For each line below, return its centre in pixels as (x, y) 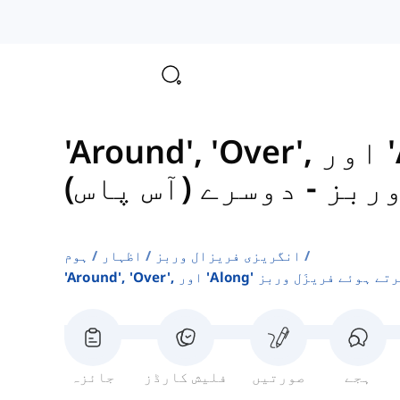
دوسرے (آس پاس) (181, 187)
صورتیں (279, 377)
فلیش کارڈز (186, 377)
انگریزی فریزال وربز (228, 256)
